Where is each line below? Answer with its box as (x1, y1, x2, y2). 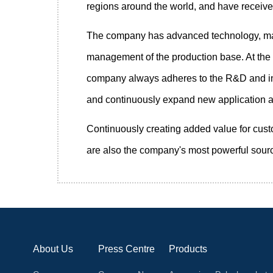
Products (169, 244, 208, 255)
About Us (32, 244, 73, 255)
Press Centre (97, 244, 155, 255)
